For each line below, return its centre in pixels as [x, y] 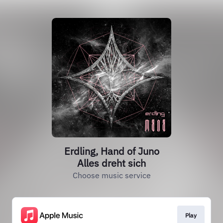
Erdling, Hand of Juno [111, 151]
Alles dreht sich [111, 163]
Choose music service [111, 175]
